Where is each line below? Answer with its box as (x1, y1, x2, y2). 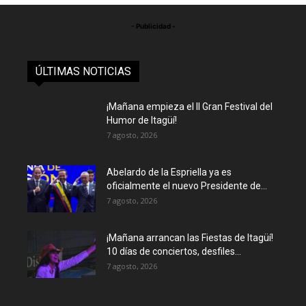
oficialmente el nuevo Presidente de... (107, 180, 267, 191)
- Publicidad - (130, 22, 176, 30)
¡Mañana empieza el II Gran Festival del (107, 101, 273, 112)
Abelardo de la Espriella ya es (107, 167, 232, 178)
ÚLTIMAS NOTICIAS (36, 65, 131, 78)
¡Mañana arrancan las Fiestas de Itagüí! (107, 232, 273, 243)
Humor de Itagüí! (107, 115, 177, 126)
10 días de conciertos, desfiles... (107, 246, 241, 257)
